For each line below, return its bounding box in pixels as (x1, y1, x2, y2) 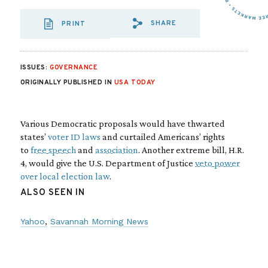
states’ (20, 132, 46, 142)
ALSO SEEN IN (20, 187, 85, 199)
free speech (30, 145, 76, 155)
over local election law (20, 171, 109, 181)
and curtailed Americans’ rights (100, 132, 225, 142)
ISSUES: (20, 63, 50, 72)
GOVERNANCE (49, 63, 98, 72)
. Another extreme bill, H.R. (138, 145, 244, 155)
